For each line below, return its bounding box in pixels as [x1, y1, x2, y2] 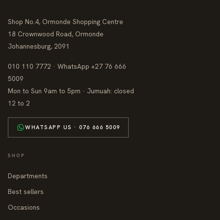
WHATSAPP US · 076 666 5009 [25, 124, 121, 131]
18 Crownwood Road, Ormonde [8, 29, 104, 39]
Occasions [8, 203, 40, 212]
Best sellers [8, 187, 44, 196]
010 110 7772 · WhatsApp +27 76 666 [8, 62, 126, 71]
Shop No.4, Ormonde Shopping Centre [8, 17, 123, 27]
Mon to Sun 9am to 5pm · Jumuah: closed [8, 86, 134, 96]
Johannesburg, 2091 [8, 42, 70, 51]
